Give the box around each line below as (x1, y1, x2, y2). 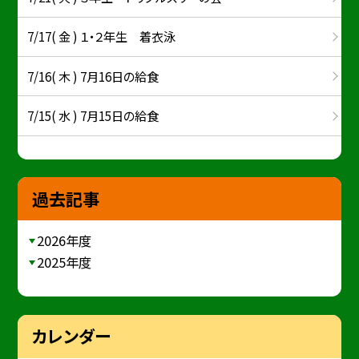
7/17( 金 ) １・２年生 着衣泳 (27, 27, 176, 46)
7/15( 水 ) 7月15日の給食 (27, 107, 159, 124)
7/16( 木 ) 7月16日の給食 (27, 67, 159, 85)
